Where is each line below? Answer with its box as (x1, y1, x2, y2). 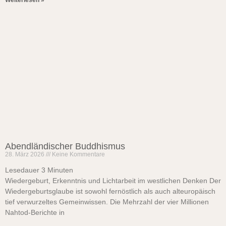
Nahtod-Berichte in (5, 208, 65, 216)
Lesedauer (5, 166, 39, 174)
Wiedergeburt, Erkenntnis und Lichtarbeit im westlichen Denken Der (5, 177, 221, 185)
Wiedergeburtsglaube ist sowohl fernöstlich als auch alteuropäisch (5, 187, 215, 195)
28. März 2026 (5, 151, 46, 158)
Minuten (47, 166, 73, 174)
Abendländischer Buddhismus (5, 141, 125, 151)
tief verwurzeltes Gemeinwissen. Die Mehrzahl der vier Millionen (5, 198, 209, 206)
